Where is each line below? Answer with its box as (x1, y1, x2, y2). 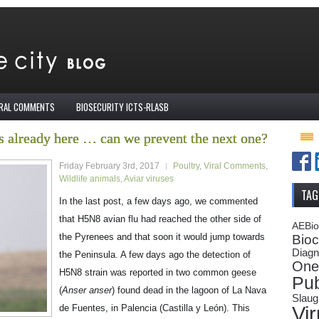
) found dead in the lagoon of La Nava (112, 285, 266, 296)
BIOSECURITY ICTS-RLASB (76, 100, 169, 114)
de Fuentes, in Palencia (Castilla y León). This (59, 303, 250, 313)
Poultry (173, 161, 199, 171)
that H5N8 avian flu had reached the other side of (59, 214, 261, 224)
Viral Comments (204, 161, 266, 171)
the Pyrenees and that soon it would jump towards (59, 231, 265, 242)
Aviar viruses (124, 174, 174, 184)
